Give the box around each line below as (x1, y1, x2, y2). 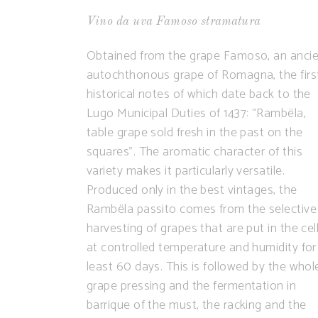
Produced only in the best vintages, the (87, 180, 297, 201)
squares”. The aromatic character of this (87, 141, 302, 163)
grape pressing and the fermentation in (87, 275, 297, 297)
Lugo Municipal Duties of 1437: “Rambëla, (87, 103, 306, 124)
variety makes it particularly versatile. (87, 160, 285, 182)
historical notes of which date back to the (87, 84, 311, 105)
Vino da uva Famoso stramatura (87, 16, 261, 28)
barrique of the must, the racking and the (87, 295, 307, 316)
